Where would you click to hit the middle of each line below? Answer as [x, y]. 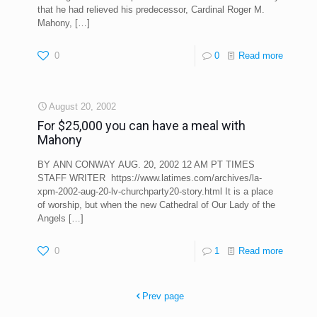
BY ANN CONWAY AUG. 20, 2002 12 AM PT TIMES [146, 165]
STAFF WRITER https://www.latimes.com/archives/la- [150, 178]
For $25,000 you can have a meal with [142, 126]
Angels [52, 219]
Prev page [163, 296]
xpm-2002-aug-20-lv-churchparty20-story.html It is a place [155, 192]
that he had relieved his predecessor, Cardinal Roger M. [151, 10]
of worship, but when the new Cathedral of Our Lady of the [156, 205]
